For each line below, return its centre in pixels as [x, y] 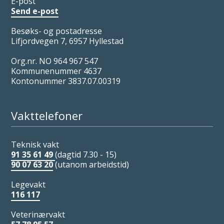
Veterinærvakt [38, 214]
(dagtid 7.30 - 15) [86, 154]
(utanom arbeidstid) [92, 164]
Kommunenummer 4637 [56, 71]
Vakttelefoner [47, 115]
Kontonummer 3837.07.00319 [66, 81]
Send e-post [35, 11]
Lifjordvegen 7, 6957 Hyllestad [67, 41]
